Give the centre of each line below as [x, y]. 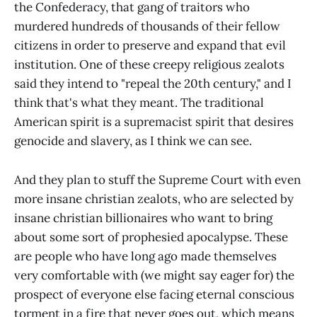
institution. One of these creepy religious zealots [149, 65]
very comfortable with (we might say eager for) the [154, 275]
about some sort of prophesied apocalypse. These [151, 237]
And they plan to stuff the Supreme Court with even [157, 179]
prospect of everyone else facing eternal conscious [154, 294]
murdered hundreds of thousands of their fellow [147, 27]
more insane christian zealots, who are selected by [154, 198]
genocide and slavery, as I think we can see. [133, 141]
